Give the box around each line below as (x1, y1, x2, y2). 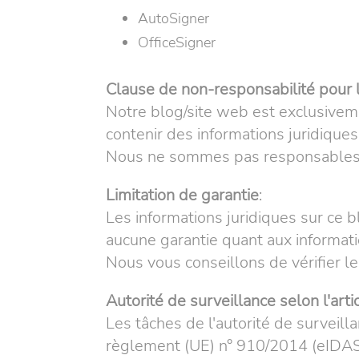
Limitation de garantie (106, 184, 259, 206)
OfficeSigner (138, 33, 216, 52)
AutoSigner (138, 9, 209, 28)
